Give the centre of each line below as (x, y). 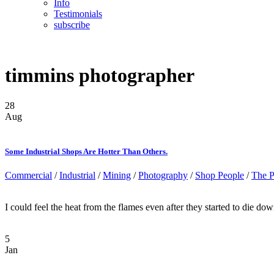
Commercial (28, 176)
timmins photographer (100, 76)
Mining (117, 176)
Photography (163, 176)
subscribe (72, 25)
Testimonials (78, 14)
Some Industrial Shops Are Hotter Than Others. (86, 152)
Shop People (220, 176)
